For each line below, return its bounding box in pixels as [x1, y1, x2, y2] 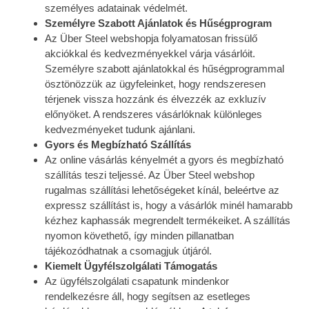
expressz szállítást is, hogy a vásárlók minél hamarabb [45, 199, 292, 211]
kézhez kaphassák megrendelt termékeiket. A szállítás [45, 215, 290, 226]
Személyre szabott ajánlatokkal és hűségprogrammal [45, 63, 284, 74]
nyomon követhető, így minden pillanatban [45, 230, 234, 241]
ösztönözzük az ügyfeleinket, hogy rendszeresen [45, 78, 266, 90]
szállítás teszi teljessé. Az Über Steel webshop [45, 169, 255, 181]
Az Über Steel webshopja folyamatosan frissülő [45, 32, 257, 44]
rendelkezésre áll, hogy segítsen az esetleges [45, 290, 250, 302]
